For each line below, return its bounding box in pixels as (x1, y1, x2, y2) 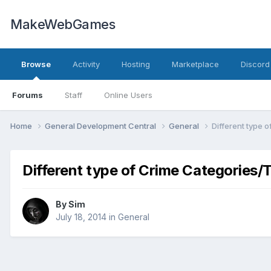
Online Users (104, 90, 152, 100)
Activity (73, 59, 100, 69)
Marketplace (172, 59, 219, 69)
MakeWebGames (10, 16, 115, 32)
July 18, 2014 (56, 212, 106, 223)
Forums (12, 90, 43, 100)
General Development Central (45, 120, 158, 131)
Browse (21, 59, 51, 69)
